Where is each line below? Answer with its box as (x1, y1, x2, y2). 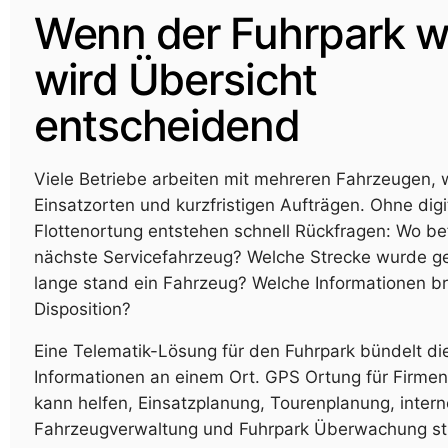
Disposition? (34, 299, 131, 320)
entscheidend (34, 99, 300, 152)
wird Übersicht (34, 53, 317, 106)
